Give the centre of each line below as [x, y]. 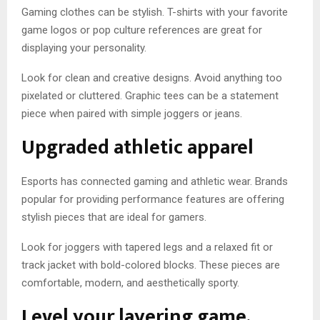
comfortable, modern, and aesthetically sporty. [130, 283]
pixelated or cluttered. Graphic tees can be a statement [150, 96]
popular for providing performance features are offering [153, 200]
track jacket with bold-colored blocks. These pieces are [151, 265]
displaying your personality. [84, 48]
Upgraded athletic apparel [137, 148]
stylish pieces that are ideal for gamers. [114, 217]
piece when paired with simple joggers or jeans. [132, 114]
